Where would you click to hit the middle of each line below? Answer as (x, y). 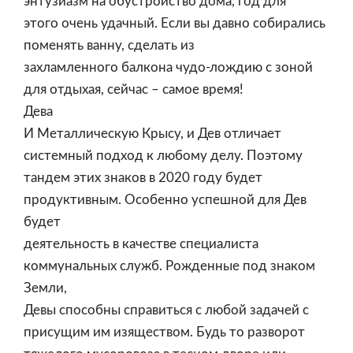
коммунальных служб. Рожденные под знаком (169, 266)
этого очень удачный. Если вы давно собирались (175, 23)
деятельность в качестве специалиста (141, 244)
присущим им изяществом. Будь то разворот (164, 332)
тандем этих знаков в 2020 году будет (143, 178)
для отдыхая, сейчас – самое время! (134, 89)
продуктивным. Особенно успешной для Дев (165, 200)
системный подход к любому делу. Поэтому (163, 156)
